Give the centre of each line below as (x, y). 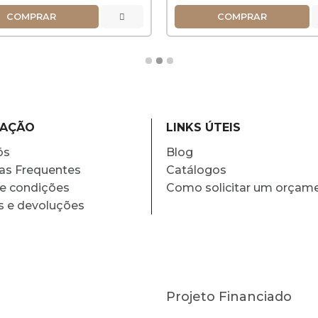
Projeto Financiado (229, 297)
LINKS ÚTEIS (203, 127)
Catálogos (196, 170)
